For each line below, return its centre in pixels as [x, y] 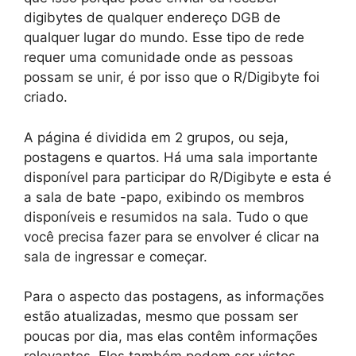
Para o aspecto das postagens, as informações [174, 296]
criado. [46, 97]
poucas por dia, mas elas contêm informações [171, 336]
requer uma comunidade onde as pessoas [159, 57]
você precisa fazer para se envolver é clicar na [172, 236]
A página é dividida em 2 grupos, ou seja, [156, 137]
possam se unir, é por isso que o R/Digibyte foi [172, 77]
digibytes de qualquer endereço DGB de [152, 17]
